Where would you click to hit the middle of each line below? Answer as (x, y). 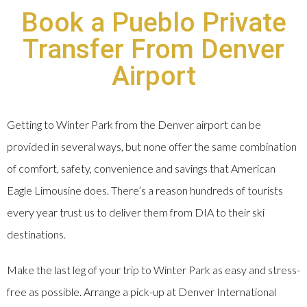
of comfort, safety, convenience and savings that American (141, 169)
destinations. (36, 234)
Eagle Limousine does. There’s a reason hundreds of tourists (145, 191)
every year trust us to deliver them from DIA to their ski (136, 212)
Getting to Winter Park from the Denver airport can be (134, 125)
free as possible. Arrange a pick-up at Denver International (142, 292)
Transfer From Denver (153, 50)
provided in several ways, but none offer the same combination (152, 147)
